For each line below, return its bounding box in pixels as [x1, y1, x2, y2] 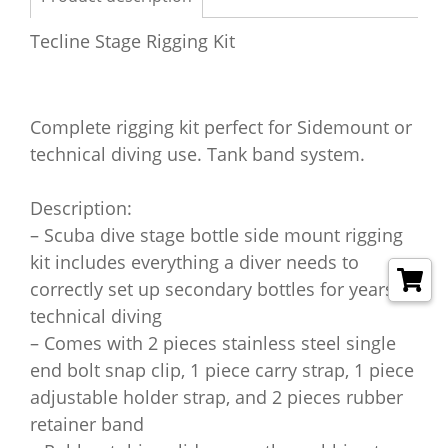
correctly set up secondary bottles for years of [30, 277, 416, 301]
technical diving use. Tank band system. [30, 142, 365, 166]
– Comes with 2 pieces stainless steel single [30, 331, 396, 355]
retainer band [30, 412, 144, 436]
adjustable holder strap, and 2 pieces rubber [30, 385, 403, 409]
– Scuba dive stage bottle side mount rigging [30, 223, 403, 247]
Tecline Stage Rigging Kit [30, 29, 235, 53]
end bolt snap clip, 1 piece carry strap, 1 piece [30, 358, 414, 382]
